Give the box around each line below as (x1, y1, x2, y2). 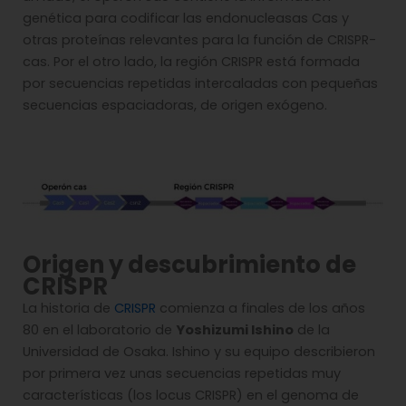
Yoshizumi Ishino (176, 321, 294, 340)
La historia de (23, 299, 114, 318)
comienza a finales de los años (156, 299, 365, 318)
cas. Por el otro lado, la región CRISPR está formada (23, 52, 360, 71)
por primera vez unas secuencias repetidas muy (23, 364, 341, 383)
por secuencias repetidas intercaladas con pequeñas (23, 73, 378, 92)
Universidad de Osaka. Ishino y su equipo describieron (23, 343, 375, 362)
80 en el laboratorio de (23, 321, 176, 340)
